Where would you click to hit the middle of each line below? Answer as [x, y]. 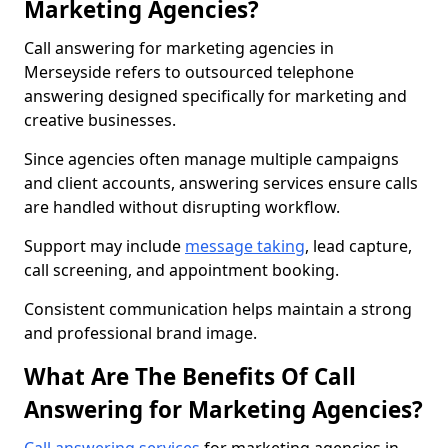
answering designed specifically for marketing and [215, 96]
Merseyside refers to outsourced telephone [189, 72]
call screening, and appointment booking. [181, 270]
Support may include [104, 246]
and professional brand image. [140, 333]
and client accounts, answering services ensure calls [221, 183]
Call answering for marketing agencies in [179, 48]
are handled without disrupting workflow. [182, 207]
